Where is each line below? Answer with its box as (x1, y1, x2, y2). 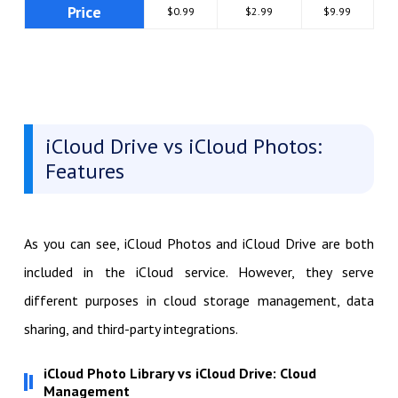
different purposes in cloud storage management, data (23, 291, 375, 309)
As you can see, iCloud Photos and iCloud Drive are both (23, 234, 375, 252)
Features (44, 156, 124, 185)
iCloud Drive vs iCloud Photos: (44, 131, 322, 160)
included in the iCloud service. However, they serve (23, 262, 375, 281)
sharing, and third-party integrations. (23, 319, 238, 338)
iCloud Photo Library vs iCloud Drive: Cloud (43, 363, 316, 382)
